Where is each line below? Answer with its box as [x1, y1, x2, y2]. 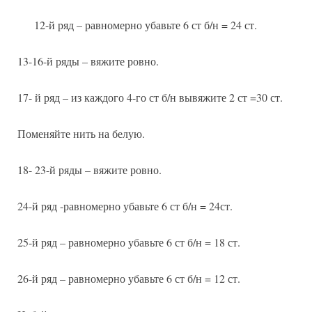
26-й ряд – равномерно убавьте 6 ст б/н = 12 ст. [17, 271, 240, 286]
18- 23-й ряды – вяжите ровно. [17, 162, 162, 178]
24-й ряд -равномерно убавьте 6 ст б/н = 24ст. [17, 198, 233, 214]
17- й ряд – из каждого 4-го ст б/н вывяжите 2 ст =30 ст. [17, 90, 283, 105]
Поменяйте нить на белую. [17, 126, 145, 141]
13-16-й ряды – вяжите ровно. [17, 54, 159, 69]
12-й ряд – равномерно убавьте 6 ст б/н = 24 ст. [34, 17, 257, 33]
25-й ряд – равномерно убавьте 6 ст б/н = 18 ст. [17, 235, 240, 250]
